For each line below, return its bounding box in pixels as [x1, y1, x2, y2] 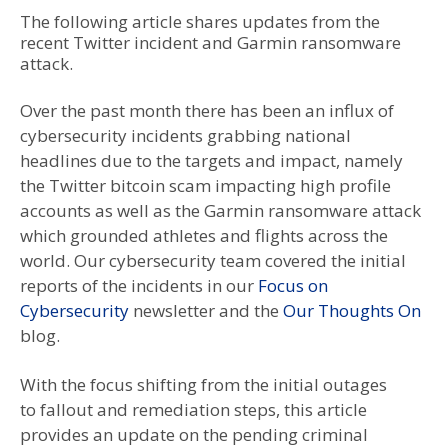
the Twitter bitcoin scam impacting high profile [20, 173, 391, 197]
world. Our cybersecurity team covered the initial [20, 248, 406, 272]
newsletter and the [129, 298, 283, 322]
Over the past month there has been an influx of [20, 98, 394, 122]
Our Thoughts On [283, 298, 421, 322]
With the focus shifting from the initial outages [20, 372, 387, 396]
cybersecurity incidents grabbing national [20, 123, 351, 147]
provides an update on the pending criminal [20, 422, 368, 446]
